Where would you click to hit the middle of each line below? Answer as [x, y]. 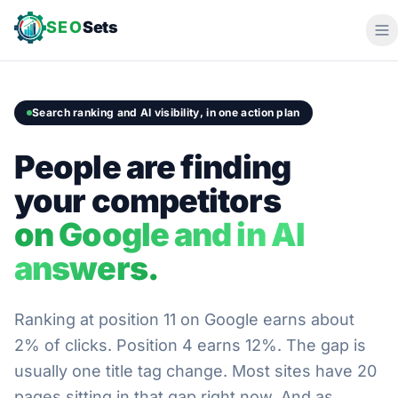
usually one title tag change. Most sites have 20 [195, 371]
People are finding [152, 167]
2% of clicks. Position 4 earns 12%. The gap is [190, 345]
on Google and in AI [159, 235]
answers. [86, 268]
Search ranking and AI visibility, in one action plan [166, 112]
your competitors [147, 201]
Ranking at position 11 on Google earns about [184, 319]
